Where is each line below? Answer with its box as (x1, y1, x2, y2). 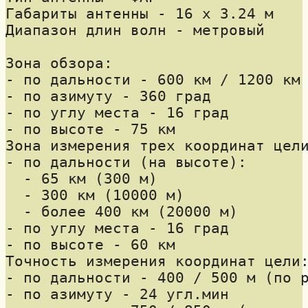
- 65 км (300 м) (5, 170, 157, 187)
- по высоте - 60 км (5, 236, 175, 253)
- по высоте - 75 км (5, 120, 175, 137)
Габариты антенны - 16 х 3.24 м (5, 5, 274, 22)
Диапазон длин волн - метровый (5, 21, 265, 38)
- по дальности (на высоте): (5, 153, 247, 170)
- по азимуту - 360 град (5, 87, 211, 104)
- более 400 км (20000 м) (5, 203, 238, 220)
